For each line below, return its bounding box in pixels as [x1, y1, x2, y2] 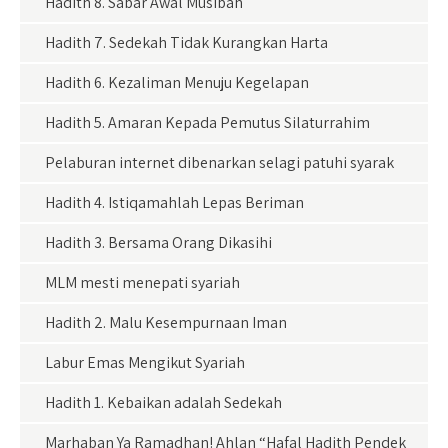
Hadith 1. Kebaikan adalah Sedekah [45, 392, 282, 413]
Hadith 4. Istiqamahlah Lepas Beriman [45, 192, 304, 213]
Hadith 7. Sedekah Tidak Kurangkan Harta [45, 32, 328, 53]
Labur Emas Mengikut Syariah [45, 352, 245, 373]
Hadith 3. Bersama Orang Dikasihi [45, 232, 272, 253]
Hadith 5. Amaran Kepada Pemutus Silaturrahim [45, 112, 370, 133]
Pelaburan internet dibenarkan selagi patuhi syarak [45, 152, 394, 173]
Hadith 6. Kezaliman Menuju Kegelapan [45, 72, 309, 93]
